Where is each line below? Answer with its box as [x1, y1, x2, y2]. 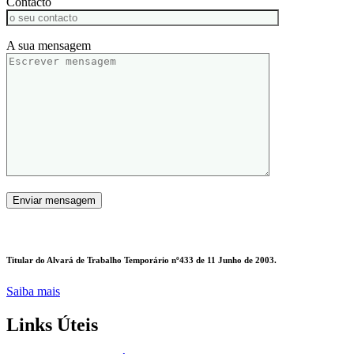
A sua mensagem [6, 38, 91, 52]
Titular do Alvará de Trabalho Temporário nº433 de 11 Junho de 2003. [6, 254, 277, 265]
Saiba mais [6, 284, 60, 298]
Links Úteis [6, 314, 98, 335]
